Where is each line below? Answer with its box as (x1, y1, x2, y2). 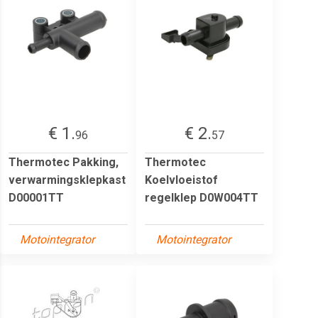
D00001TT (9, 190, 64, 204)
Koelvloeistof (145, 172, 218, 187)
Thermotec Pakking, (9, 155, 119, 169)
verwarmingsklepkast (9, 172, 126, 187)
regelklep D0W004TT (145, 190, 258, 204)
